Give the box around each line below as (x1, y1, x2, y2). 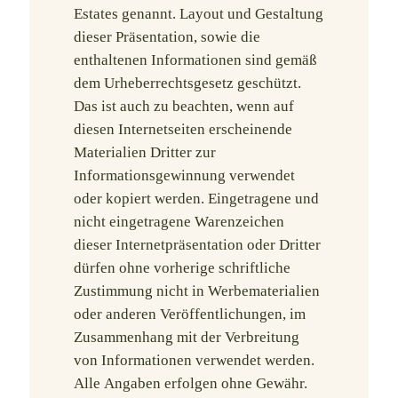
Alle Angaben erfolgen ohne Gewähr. (74, 375, 307, 392)
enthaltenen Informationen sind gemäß (74, 52, 317, 68)
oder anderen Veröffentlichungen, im (74, 306, 306, 322)
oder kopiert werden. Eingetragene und (74, 190, 319, 207)
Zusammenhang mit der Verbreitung (74, 329, 299, 346)
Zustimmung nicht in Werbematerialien (74, 283, 320, 299)
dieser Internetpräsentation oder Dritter (74, 236, 321, 253)
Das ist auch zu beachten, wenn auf (74, 98, 294, 115)
